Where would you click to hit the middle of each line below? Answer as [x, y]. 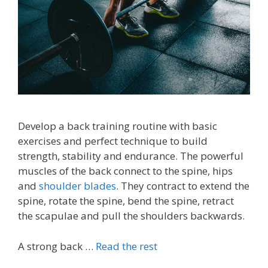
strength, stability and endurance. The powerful [131, 156]
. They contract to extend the [183, 186]
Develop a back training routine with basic [118, 126]
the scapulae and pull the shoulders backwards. [131, 216]
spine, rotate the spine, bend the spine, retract [126, 201]
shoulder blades [77, 186]
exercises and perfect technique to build [113, 141]
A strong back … [57, 246]
